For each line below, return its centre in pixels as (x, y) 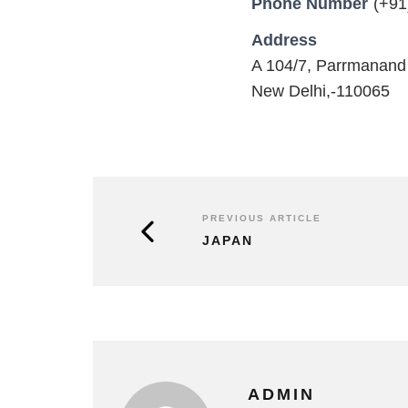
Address (284, 40)
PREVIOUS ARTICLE (262, 218)
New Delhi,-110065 (321, 91)
